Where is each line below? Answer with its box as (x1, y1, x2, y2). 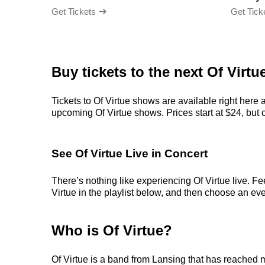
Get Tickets (51, 6, 96, 17)
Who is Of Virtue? (51, 222, 172, 238)
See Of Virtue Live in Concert (51, 147, 208, 160)
